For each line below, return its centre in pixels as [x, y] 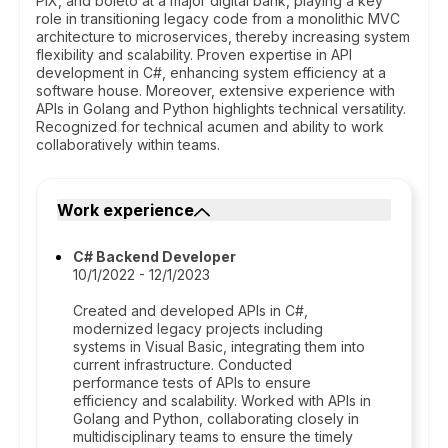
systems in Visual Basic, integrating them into [219, 346]
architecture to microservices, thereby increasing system [223, 36]
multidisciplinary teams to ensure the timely [213, 436]
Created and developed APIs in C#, [190, 310]
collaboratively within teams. [128, 144]
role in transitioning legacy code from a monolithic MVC [218, 18]
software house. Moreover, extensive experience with [215, 90]
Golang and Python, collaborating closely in [216, 418]
